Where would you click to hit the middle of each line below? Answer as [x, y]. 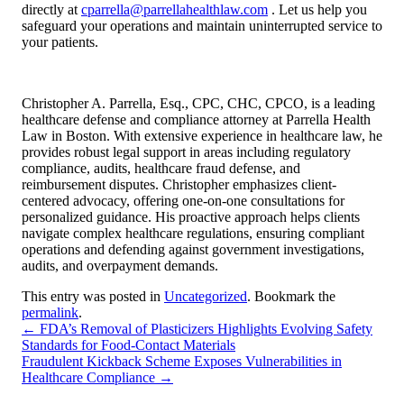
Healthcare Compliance [90, 377]
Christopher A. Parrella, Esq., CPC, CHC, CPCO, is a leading [198, 103]
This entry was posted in [93, 296]
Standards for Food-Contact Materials [129, 344]
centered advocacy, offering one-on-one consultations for [183, 200]
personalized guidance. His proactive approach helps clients [191, 216]
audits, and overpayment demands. [120, 265]
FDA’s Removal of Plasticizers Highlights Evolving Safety [204, 328]
